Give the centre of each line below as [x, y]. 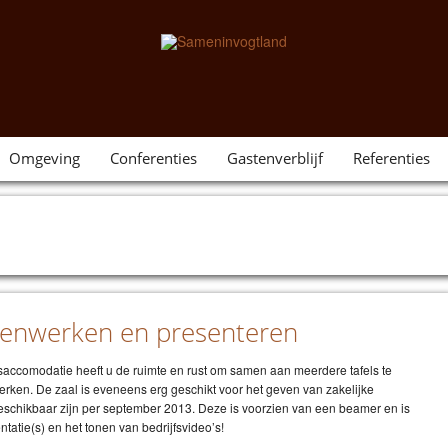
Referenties [391, 158]
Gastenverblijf [274, 158]
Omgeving [44, 158]
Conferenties [153, 158]
